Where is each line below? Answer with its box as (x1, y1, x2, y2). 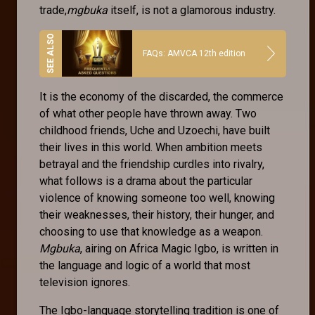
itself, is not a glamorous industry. (108, 3, 278, 17)
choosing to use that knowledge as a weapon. (39, 224, 263, 238)
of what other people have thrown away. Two (39, 106, 257, 120)
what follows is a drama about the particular (39, 174, 252, 188)
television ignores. (39, 275, 133, 289)
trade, (39, 3, 67, 17)
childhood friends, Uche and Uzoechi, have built (39, 123, 270, 137)
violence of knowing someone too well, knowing (39, 191, 275, 205)
